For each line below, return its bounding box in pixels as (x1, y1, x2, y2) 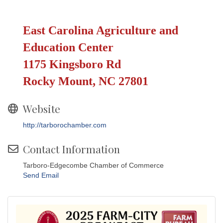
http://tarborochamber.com (23, 121, 107, 129)
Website (23, 102, 60, 116)
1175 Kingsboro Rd (23, 58, 121, 71)
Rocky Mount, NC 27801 (23, 75, 148, 88)
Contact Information (23, 142, 120, 156)
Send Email (23, 171, 59, 180)
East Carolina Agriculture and (23, 24, 178, 37)
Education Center (23, 41, 116, 54)
